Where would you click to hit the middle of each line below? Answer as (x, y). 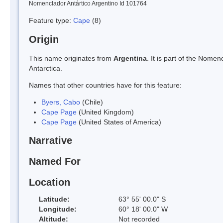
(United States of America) (119, 122)
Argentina (130, 58)
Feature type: (51, 20)
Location (50, 182)
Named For (55, 162)
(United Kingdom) (105, 112)
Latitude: (54, 199)
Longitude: (58, 209)
